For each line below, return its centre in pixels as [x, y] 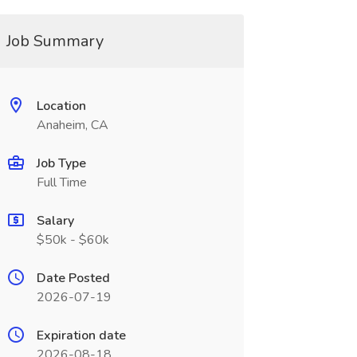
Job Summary [55, 41]
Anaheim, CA [72, 125]
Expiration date [81, 335]
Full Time [61, 182]
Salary [55, 221]
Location [61, 106]
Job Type [61, 163]
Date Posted [73, 278]
